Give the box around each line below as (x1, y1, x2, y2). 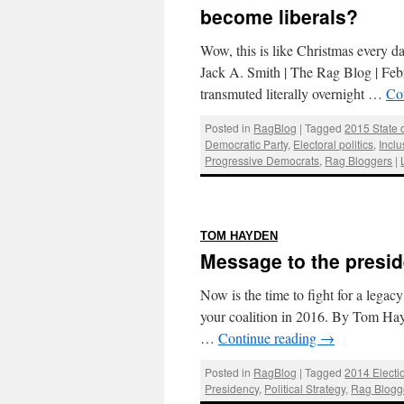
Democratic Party (205, 136, 289, 152)
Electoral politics (293, 136, 374, 152)
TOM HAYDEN (200, 229, 278, 243)
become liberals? (200, 3, 358, 30)
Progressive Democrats (205, 152, 320, 169)
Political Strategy (264, 380, 346, 396)
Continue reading (218, 327, 320, 347)
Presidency (205, 380, 260, 396)
